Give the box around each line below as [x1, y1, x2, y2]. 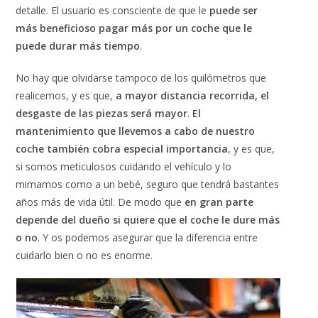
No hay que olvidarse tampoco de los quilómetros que [16, 70, 267, 84]
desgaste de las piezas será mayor [16, 106, 188, 120]
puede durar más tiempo [16, 38, 141, 53]
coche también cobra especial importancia [16, 141, 229, 155]
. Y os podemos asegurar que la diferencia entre [38, 230, 258, 244]
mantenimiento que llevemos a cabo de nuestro [16, 124, 256, 138]
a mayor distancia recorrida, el [116, 88, 270, 102]
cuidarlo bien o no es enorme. [16, 248, 153, 262]
